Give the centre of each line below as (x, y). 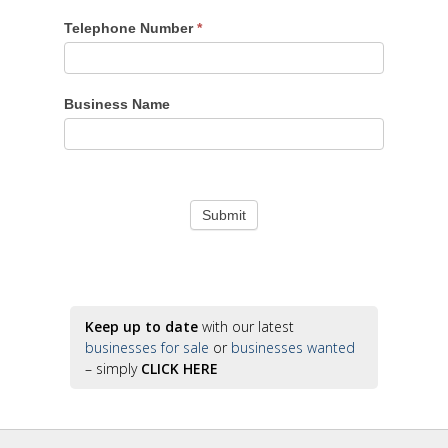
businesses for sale (147, 347)
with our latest (246, 326)
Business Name (117, 104)
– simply (113, 368)
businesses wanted (293, 347)
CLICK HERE (179, 368)
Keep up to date (141, 326)
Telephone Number (130, 28)
